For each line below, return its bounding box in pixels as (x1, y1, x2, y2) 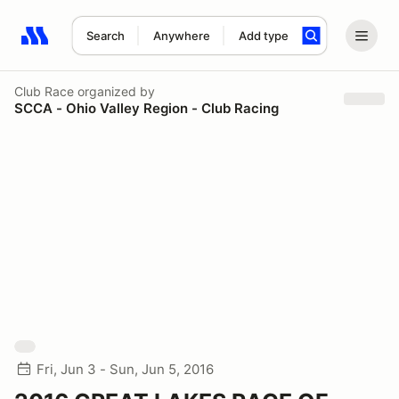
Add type (238, 28, 289, 43)
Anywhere (152, 28, 210, 43)
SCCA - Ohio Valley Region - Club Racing (14, 99, 279, 117)
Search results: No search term (20, 37, 228, 54)
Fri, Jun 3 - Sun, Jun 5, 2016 (37, 361, 214, 378)
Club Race (14, 83, 74, 99)
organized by (74, 83, 155, 99)
